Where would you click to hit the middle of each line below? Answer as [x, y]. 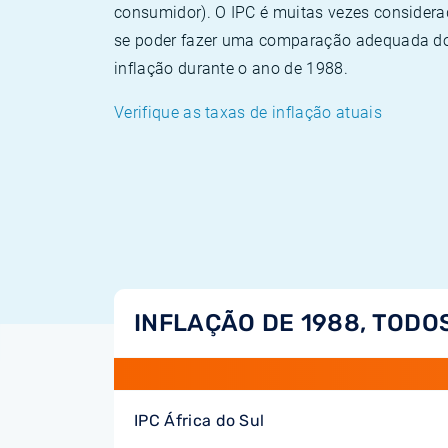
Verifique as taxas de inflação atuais [248, 112]
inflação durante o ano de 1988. [231, 68]
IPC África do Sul [199, 420]
